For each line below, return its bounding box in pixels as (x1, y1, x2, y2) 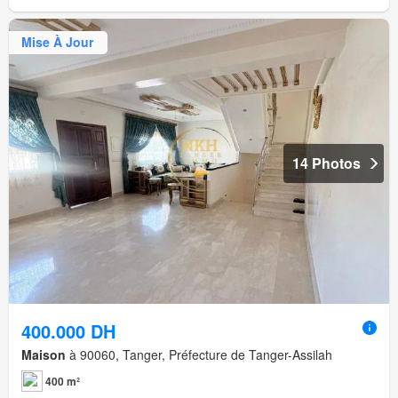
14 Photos (292, 152, 361, 173)
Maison (21, 345, 66, 363)
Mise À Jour (21, 33, 93, 52)
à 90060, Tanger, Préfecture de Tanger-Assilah (66, 345, 332, 363)
